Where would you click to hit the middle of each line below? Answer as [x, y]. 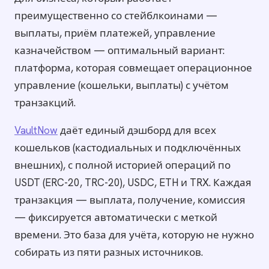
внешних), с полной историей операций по [122, 165]
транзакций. [45, 103]
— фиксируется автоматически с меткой [116, 218]
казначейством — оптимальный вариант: [119, 51]
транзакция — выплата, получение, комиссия [130, 200]
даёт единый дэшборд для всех [137, 131]
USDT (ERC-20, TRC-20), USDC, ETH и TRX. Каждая [133, 183]
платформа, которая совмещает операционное [133, 68]
